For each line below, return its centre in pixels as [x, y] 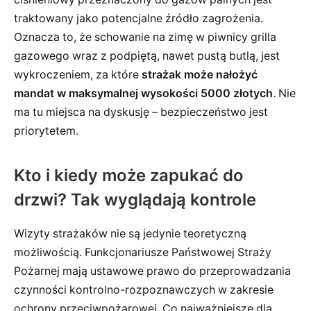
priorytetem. [46, 131]
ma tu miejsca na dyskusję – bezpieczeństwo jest [141, 112]
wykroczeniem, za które [78, 75]
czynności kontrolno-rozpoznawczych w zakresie [144, 289]
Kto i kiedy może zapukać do [129, 175]
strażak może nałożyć [200, 75]
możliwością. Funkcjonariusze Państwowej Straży [143, 252]
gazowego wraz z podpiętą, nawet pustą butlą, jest [147, 56]
